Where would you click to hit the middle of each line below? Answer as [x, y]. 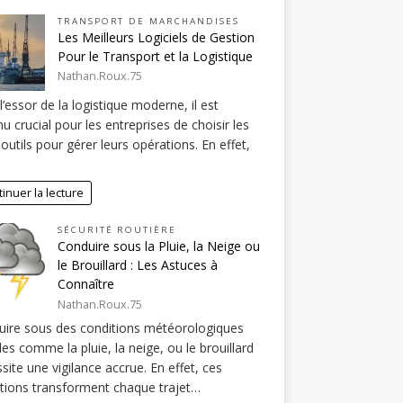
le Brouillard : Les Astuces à [137, 265]
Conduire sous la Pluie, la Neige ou [158, 246]
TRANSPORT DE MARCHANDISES [148, 21]
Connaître [85, 284]
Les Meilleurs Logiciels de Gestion [156, 37]
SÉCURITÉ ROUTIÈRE [117, 230]
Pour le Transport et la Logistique [155, 56]
